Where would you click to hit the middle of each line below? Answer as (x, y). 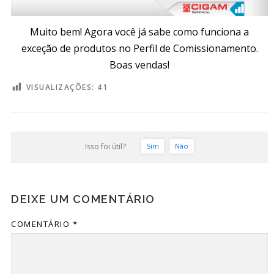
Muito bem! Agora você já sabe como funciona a (139, 32)
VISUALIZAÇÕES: (60, 87)
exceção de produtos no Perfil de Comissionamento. (139, 49)
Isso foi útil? (106, 146)
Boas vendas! (139, 65)
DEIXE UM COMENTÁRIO (83, 199)
